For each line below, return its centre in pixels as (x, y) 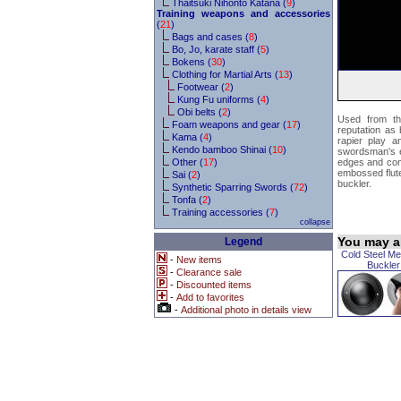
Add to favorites (210, 297)
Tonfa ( (187, 200)
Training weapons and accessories (243, 13)
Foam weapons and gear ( (229, 124)
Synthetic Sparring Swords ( (233, 187)
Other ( (188, 162)
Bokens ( (192, 62)
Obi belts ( (200, 112)
